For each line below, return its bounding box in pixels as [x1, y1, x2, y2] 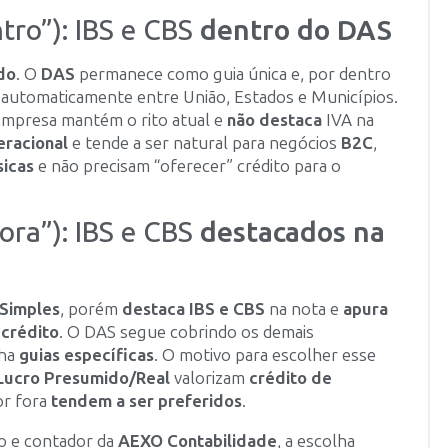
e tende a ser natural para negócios [68, 133, 341, 154]
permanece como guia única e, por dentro [75, 64, 391, 85]
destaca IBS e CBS [122, 298, 265, 319]
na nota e [265, 298, 343, 319]
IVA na [322, 110, 374, 131]
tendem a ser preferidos [51, 390, 242, 411]
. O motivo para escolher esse [154, 344, 376, 365]
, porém [60, 298, 122, 319]
